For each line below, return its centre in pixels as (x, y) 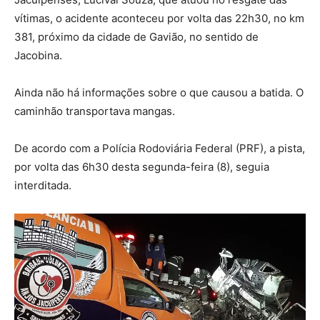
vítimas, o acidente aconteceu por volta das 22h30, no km (159, 18)
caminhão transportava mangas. (95, 111)
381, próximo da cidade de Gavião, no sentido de (136, 36)
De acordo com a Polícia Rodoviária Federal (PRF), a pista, (160, 148)
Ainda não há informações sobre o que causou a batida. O (159, 92)
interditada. (43, 185)
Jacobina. (38, 55)
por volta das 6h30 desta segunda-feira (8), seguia (142, 166)
